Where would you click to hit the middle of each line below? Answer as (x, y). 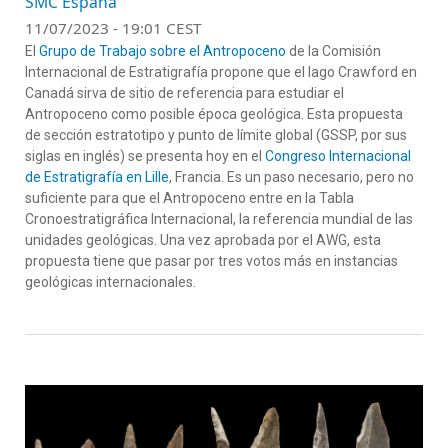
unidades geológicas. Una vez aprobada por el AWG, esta (203, 239)
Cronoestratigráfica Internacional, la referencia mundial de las (219, 218)
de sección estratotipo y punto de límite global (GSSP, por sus (216, 134)
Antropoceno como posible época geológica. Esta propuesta (214, 113)
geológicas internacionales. (112, 281)
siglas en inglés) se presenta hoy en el (145, 155)
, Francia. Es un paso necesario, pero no (291, 176)
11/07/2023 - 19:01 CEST (113, 27)
